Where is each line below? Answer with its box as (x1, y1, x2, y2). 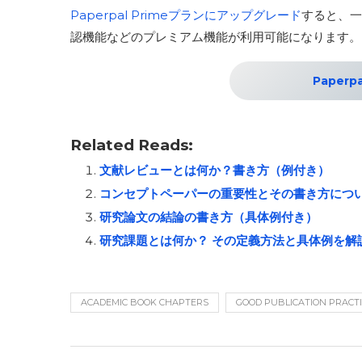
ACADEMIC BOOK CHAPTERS (81, 296, 208, 308)
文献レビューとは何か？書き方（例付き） (99, 162, 333, 178)
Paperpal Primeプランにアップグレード (70, 7, 301, 23)
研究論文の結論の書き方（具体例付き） (99, 208, 321, 225)
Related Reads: (70, 135, 193, 154)
